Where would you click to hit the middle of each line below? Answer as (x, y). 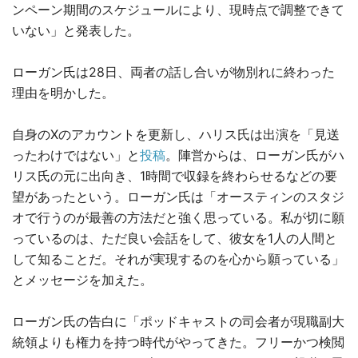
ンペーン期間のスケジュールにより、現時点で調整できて (178, 10)
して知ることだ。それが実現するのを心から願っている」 (178, 259)
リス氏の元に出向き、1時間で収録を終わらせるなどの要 (175, 176)
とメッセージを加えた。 (82, 280)
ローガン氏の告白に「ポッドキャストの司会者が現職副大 (178, 322)
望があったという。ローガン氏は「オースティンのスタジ (178, 197)
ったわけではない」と (76, 155)
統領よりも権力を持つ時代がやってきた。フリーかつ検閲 (178, 342)
